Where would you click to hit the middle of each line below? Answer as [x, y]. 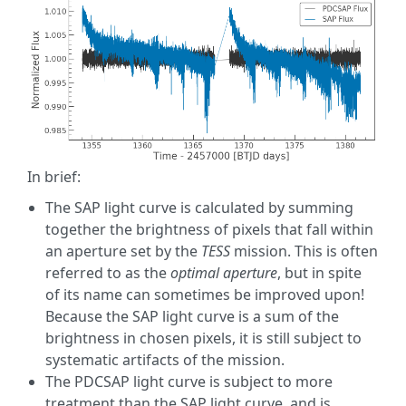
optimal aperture [224, 272]
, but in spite [319, 272]
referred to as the [108, 272]
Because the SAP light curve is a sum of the [192, 316]
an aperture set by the [123, 251]
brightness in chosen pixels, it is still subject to [203, 338]
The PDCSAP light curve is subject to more [189, 381]
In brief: [54, 176]
